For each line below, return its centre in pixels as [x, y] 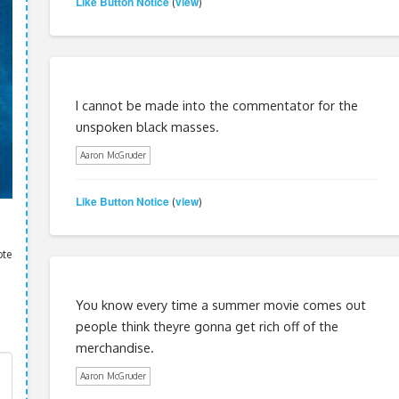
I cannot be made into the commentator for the [216, 105]
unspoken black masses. [147, 126]
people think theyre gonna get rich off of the [207, 326]
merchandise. [114, 347]
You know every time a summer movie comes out [220, 304]
